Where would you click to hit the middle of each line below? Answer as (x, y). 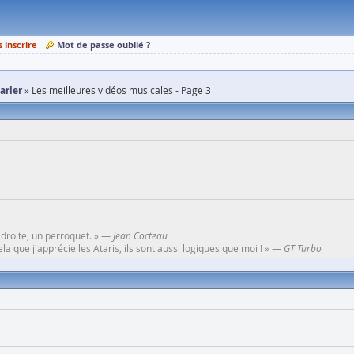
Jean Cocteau (140, 235)
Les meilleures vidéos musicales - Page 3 (121, 90)
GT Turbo (303, 248)
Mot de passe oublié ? (104, 45)
